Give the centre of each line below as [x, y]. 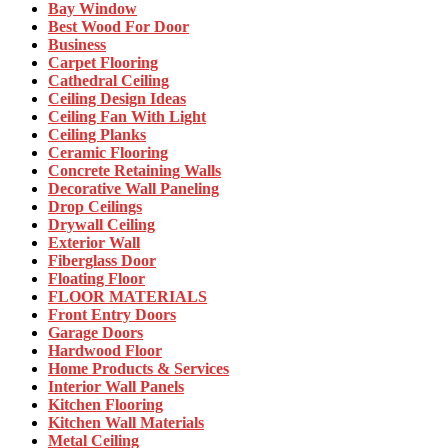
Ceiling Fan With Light [127, 117]
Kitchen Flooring [105, 405]
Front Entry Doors [112, 315]
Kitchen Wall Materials [126, 423]
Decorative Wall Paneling [133, 189]
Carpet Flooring [103, 63]
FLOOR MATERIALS [127, 297]
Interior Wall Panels [116, 387]
